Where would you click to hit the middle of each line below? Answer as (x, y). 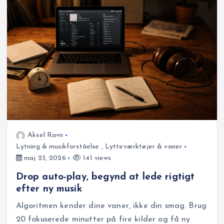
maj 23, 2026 (44, 158)
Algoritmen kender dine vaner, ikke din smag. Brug (111, 206)
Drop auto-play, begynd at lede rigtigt (105, 177)
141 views (96, 158)
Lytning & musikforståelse (57, 146)
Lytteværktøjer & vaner (143, 146)
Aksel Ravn (45, 135)
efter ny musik (49, 189)
